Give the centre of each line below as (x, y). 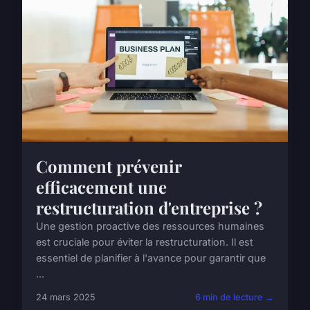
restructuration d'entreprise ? (149, 207)
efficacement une (101, 186)
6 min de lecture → (235, 297)
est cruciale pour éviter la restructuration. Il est (145, 241)
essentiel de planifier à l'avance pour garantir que (151, 257)
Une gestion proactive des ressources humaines (150, 226)
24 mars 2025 (66, 297)
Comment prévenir (109, 166)
